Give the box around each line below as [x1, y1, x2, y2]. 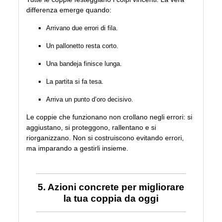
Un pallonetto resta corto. [46, 42, 119, 50]
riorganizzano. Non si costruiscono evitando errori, [26, 134, 184, 142]
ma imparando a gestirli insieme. [26, 144, 129, 153]
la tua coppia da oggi [63, 193, 159, 204]
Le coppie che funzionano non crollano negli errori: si [26, 113, 193, 121]
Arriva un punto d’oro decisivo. [46, 96, 134, 104]
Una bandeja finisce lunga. [46, 60, 122, 68]
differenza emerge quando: [26, 6, 112, 14]
